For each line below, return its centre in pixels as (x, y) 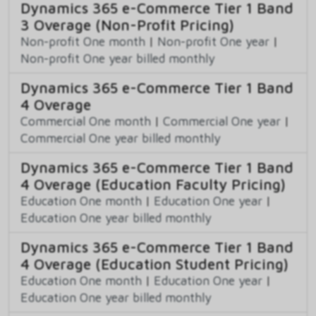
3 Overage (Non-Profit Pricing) (127, 24)
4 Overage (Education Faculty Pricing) (153, 184)
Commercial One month (86, 121)
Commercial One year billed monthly (121, 138)
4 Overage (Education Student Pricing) (154, 263)
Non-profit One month (83, 41)
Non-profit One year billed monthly (118, 58)
